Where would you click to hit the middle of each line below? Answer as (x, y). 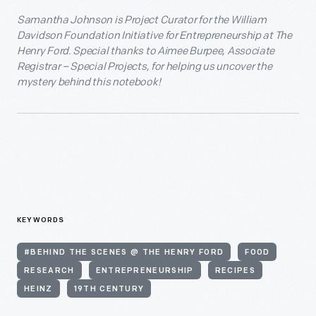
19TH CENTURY (109, 290)
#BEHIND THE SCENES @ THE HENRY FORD (124, 253)
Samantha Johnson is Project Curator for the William (142, 20)
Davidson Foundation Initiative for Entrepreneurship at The (154, 36)
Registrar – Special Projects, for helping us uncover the (145, 67)
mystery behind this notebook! (89, 83)
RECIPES (235, 272)
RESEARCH (49, 272)
